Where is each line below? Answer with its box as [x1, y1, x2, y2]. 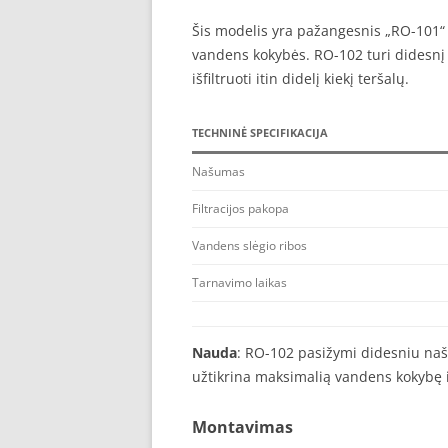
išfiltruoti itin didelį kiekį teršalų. [192, 69, 409, 88]
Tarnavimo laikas [192, 274, 287, 291]
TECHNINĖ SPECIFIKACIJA [192, 125, 328, 140]
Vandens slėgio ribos [192, 237, 307, 254]
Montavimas [192, 416, 293, 438]
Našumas [192, 163, 245, 180]
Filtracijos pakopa [192, 200, 289, 217]
